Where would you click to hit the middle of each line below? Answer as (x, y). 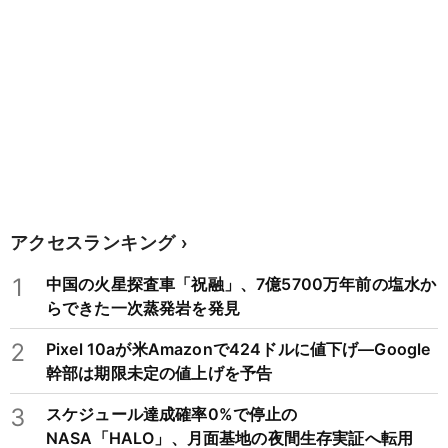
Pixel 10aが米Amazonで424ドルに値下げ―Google (238, 349)
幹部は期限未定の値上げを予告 (159, 373)
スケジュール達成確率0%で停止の (172, 414)
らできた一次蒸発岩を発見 (143, 308)
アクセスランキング (93, 242)
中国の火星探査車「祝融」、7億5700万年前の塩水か (241, 284)
